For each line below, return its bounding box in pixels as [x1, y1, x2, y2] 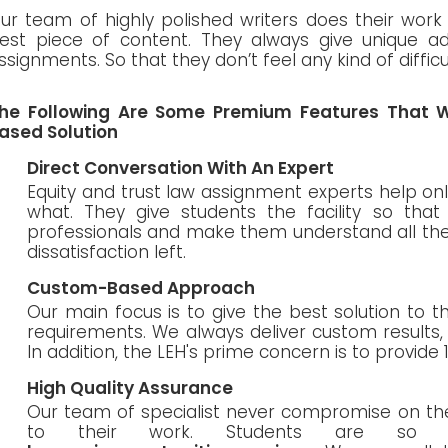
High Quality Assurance [27, 375, 233, 400]
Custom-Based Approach [27, 275, 255, 300]
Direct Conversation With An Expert [27, 155, 334, 180]
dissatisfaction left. [27, 239, 186, 264]
